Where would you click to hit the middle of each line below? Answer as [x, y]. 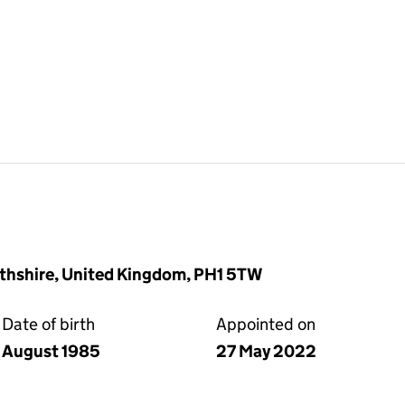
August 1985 [51, 351]
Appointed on [266, 324]
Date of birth [48, 324]
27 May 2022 [266, 351]
